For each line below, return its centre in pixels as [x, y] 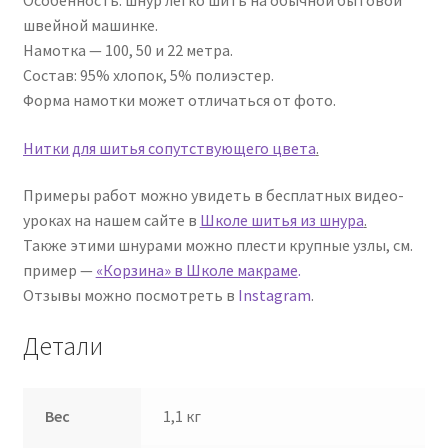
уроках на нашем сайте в [111, 220]
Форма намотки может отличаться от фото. [179, 99]
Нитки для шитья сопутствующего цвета [169, 147]
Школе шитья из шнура [281, 220]
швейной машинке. [90, 24]
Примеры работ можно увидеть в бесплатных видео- [213, 195]
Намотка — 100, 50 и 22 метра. [127, 49]
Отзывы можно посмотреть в [130, 295]
